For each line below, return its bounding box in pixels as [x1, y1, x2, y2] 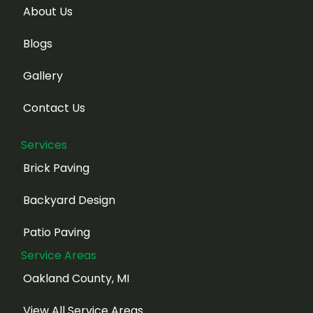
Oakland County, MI [23, 270, 129, 286]
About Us [23, 3, 73, 20]
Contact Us [23, 99, 85, 116]
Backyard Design [23, 191, 115, 208]
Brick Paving [23, 159, 89, 176]
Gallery [23, 67, 63, 84]
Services [21, 136, 67, 153]
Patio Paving [23, 224, 90, 240]
